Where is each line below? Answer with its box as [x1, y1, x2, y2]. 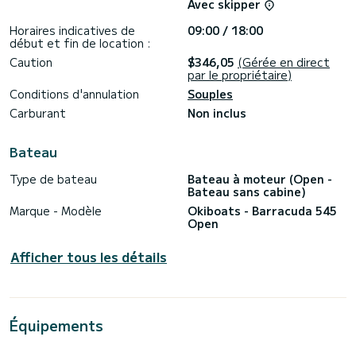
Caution [10, 54, 52, 71]
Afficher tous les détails [10, 247, 167, 267]
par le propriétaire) [188, 67, 292, 83]
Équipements [10, 315, 103, 336]
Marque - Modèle [10, 203, 102, 219]
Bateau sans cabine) [188, 184, 306, 200]
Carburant [10, 105, 66, 122]
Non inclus [188, 105, 246, 122]
